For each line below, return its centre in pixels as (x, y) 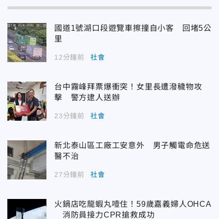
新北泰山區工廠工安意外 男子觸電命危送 (132, 145)
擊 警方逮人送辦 (87, 97)
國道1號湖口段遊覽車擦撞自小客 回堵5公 (133, 28)
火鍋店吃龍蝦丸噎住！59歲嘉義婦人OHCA (133, 204)
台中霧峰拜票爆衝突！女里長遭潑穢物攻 (128, 87)
